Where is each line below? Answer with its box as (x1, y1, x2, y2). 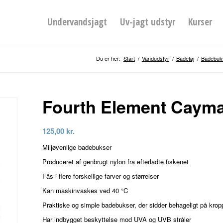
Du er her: (96, 54, 120, 62)
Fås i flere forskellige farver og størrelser (42, 171, 159, 181)
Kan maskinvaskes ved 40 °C (42, 186, 128, 196)
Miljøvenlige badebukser (42, 142, 112, 152)
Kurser (188, 15, 212, 28)
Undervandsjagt (47, 15, 107, 28)
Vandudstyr (141, 54, 169, 62)
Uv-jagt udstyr (119, 15, 175, 28)
